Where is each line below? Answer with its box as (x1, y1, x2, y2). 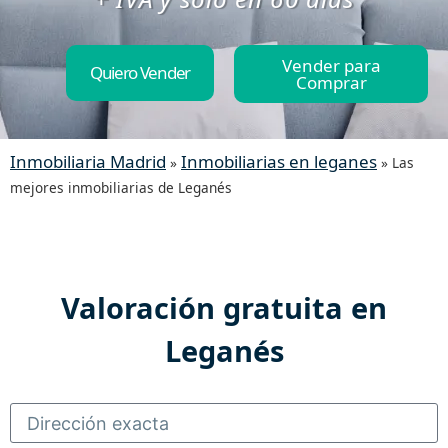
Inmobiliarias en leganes (181, 150, 377, 173)
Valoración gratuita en (61, 288, 387, 327)
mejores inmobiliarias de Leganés (10, 178, 232, 197)
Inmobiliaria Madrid (10, 150, 166, 173)
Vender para (281, 54, 381, 77)
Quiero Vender (89, 61, 190, 84)
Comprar (295, 71, 367, 94)
